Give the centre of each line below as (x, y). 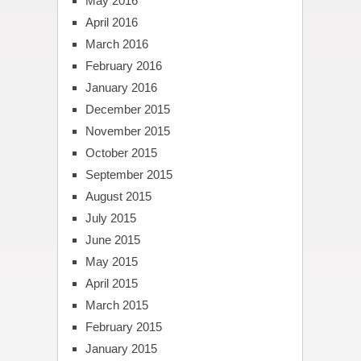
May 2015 (111, 261)
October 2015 (121, 153)
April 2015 (111, 283)
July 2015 (110, 218)
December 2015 (127, 109)
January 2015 (121, 349)
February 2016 (123, 66)
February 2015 (123, 327)
